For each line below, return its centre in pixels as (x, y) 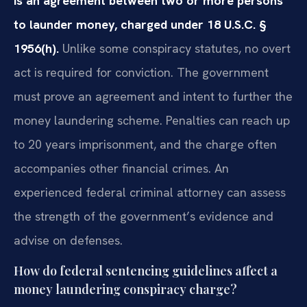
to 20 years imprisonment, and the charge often (145, 144)
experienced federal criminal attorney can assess (150, 192)
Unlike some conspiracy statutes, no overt (175, 48)
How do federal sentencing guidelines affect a (146, 271)
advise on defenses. (68, 240)
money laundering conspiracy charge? (125, 290)
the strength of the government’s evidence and (144, 216)
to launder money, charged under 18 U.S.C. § (140, 24)
